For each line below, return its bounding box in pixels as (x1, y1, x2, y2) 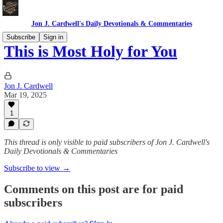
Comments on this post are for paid (4, 182, 183, 196)
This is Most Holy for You (4, 42, 177, 61)
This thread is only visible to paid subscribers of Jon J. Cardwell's (4, 138, 210, 146)
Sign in (43, 33, 63, 41)
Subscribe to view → (4, 164, 70, 172)
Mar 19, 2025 (4, 90, 47, 99)
